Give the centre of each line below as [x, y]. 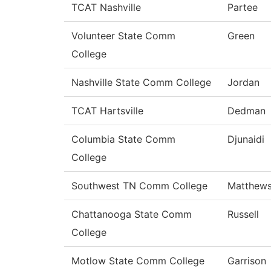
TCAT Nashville [106, 8]
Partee [243, 8]
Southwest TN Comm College [139, 186]
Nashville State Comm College [141, 83]
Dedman [247, 111]
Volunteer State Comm [123, 36]
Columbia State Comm [123, 139]
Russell [243, 214]
